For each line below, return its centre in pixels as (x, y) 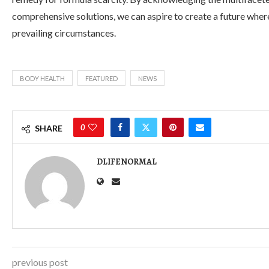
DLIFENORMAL (127, 162)
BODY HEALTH (42, 78)
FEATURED (101, 78)
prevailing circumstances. (64, 33)
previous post (40, 262)
